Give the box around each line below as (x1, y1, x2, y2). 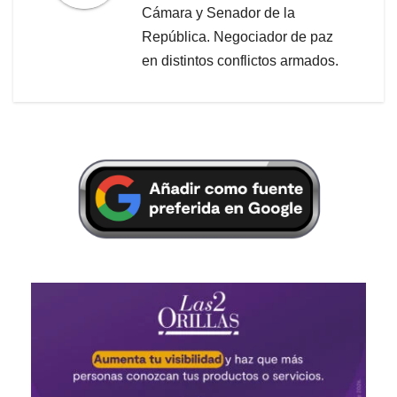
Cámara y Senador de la (142, 4, 295, 20)
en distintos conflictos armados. (142, 52, 339, 68)
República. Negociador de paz (142, 28, 333, 44)
